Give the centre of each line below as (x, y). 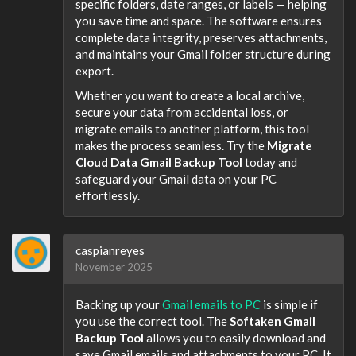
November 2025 (114, 267)
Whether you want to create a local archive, (190, 95)
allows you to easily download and (235, 338)
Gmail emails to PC (213, 304)
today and (270, 162)
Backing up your (119, 304)
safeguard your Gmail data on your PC (176, 179)
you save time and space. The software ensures (199, 20)
